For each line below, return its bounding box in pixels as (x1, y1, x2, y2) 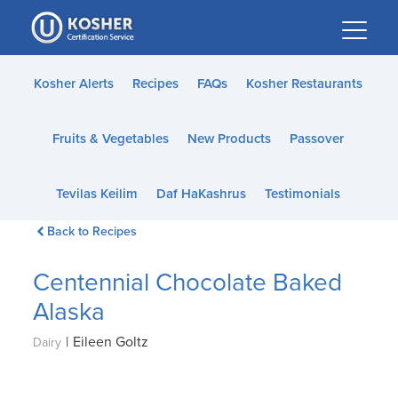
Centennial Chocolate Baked (33, 267, 343, 298)
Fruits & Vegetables (52, 131, 169, 147)
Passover (289, 131, 344, 147)
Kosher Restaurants (245, 76, 362, 92)
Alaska (33, 297, 106, 327)
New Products (187, 131, 271, 147)
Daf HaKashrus (155, 186, 246, 202)
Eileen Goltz (73, 333, 149, 351)
